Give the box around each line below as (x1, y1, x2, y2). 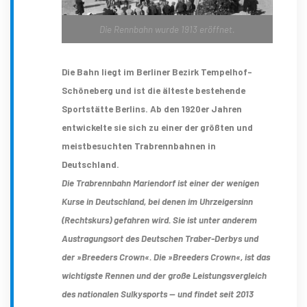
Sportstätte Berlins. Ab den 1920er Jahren (62, 103, 242, 114)
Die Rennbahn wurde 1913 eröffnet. (99, 23, 235, 35)
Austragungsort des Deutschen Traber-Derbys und (62, 232, 258, 244)
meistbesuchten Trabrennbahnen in (62, 140, 216, 151)
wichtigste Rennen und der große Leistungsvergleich (62, 269, 267, 281)
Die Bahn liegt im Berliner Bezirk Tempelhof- (62, 66, 252, 77)
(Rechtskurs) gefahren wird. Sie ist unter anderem (62, 214, 257, 225)
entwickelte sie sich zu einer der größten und (62, 121, 253, 133)
